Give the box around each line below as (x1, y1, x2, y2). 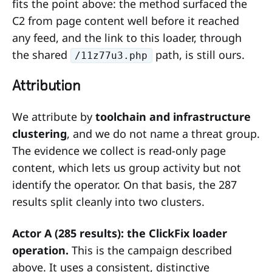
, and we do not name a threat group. (67, 126, 260, 141)
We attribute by (12, 109, 95, 124)
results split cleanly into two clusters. (12, 194, 205, 209)
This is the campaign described (69, 242, 232, 257)
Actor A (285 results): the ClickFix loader (12, 225, 227, 240)
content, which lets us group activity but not (12, 160, 241, 175)
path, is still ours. (152, 47, 245, 62)
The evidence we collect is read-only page (12, 143, 226, 158)
